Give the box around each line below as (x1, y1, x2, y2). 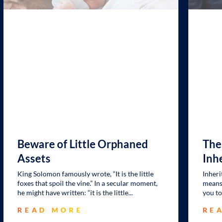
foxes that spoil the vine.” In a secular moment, (17, 179, 158, 188)
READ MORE (17, 206, 83, 215)
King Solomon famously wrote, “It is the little (17, 169, 154, 178)
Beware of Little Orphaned (17, 137, 149, 151)
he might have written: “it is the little (17, 188, 129, 197)
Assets (17, 152, 51, 166)
